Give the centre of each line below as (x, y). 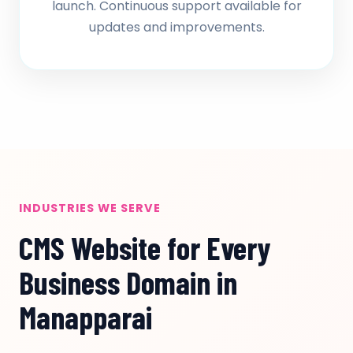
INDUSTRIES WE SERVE (90, 208)
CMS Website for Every (145, 247)
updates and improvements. (176, 27)
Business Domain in (128, 282)
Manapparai (85, 317)
